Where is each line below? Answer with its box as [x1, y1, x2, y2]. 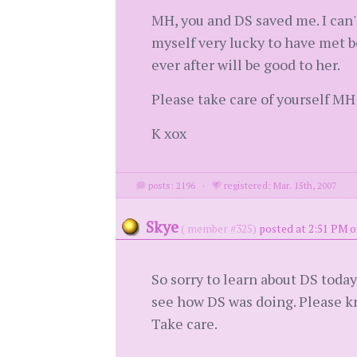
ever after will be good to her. [151, 55, 340, 74]
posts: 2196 [146, 179, 196, 191]
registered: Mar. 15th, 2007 [222, 179, 337, 191]
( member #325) [180, 222, 257, 236]
